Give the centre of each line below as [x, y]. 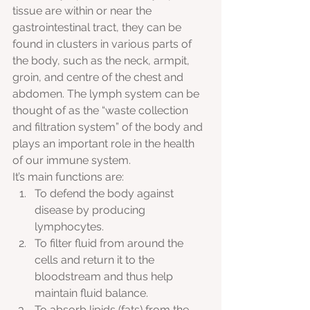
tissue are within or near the [83, 11]
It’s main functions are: [68, 177]
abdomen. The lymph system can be [107, 94]
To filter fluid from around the [110, 244]
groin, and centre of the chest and [99, 77]
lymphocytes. [69, 227]
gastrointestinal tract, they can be [98, 28]
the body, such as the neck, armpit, [102, 61]
